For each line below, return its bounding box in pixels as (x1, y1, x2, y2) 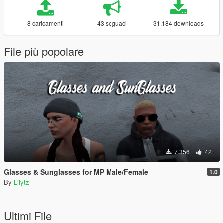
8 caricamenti (27, 19, 64, 27)
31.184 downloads (153, 19, 204, 27)
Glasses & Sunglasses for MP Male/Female (4, 167, 148, 177)
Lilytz (14, 177, 29, 187)
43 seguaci (97, 19, 127, 27)
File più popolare (4, 43, 84, 59)
